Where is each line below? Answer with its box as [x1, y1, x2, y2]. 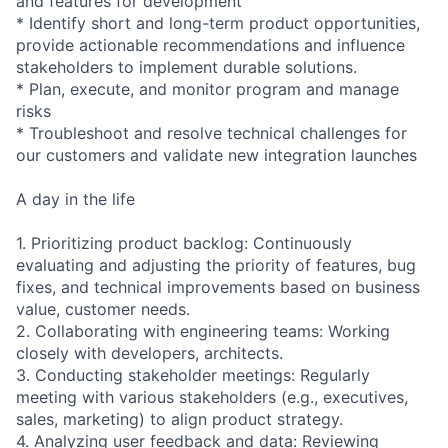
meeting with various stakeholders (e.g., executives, [16, 387, 408, 408]
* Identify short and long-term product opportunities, [16, 13, 420, 34]
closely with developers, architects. [16, 343, 283, 364]
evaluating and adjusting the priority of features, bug [16, 255, 416, 276]
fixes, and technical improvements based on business [16, 277, 420, 298]
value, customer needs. [16, 299, 190, 320]
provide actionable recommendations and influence [16, 35, 405, 56]
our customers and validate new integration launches [16, 145, 417, 166]
